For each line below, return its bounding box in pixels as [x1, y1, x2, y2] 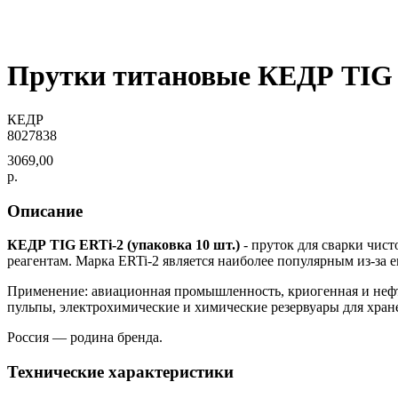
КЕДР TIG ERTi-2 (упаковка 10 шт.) [7, 237, 240, 253]
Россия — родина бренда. [7, 330, 163, 346]
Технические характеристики [7, 362, 234, 382]
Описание [7, 201, 83, 220]
